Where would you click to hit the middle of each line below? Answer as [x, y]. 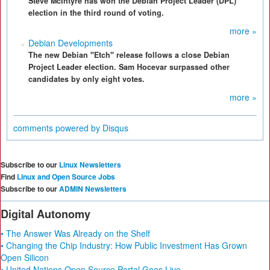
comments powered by [58, 128]
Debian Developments [71, 43]
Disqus [115, 128]
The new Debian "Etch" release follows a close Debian [129, 55]
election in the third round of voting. [96, 13]
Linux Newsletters [90, 165]
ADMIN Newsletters [93, 189]
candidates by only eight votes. [86, 79]
